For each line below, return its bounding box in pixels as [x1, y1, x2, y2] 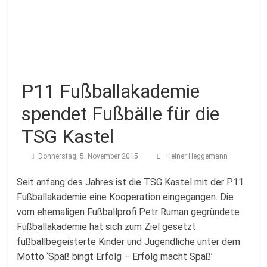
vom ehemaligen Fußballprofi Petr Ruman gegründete [17, 206, 240, 218]
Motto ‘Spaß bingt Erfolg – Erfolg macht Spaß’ [17, 251, 213, 262]
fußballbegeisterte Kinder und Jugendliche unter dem [17, 236, 241, 247]
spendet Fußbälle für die [21, 103, 220, 125]
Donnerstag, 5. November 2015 [38, 152, 139, 160]
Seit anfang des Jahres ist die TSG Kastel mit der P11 [17, 176, 244, 188]
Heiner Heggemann [166, 152, 228, 160]
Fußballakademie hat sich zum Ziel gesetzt [17, 221, 197, 232]
